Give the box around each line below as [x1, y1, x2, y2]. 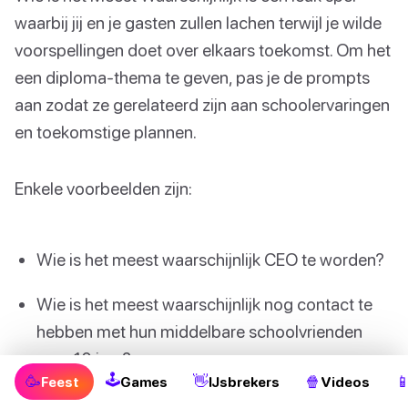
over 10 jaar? [36, 347, 131, 369]
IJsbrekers [209, 373, 280, 390]
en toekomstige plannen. [15, 120, 197, 142]
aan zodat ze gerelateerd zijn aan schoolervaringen [15, 93, 390, 115]
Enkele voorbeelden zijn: [15, 177, 192, 199]
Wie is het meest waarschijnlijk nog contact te [36, 292, 372, 314]
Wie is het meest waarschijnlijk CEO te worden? [36, 248, 384, 270]
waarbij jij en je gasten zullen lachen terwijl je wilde [15, 11, 382, 33]
